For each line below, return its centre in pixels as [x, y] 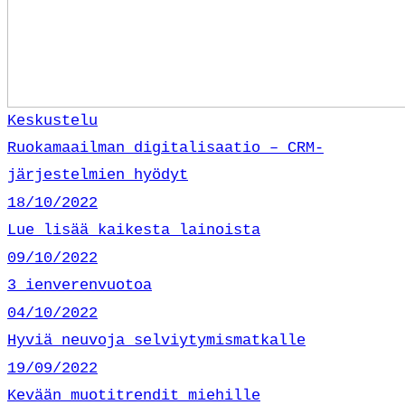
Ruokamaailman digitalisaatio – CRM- [165, 147]
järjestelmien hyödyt [98, 174]
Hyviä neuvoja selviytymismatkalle [156, 340]
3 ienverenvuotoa [80, 285]
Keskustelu [52, 120]
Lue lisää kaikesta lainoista [134, 230]
